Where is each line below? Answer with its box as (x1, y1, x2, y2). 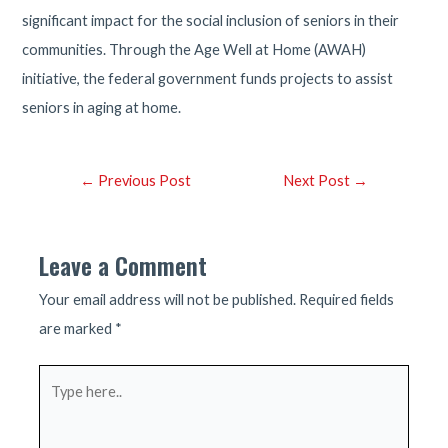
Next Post (282, 172, 353, 190)
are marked (39, 320, 116, 338)
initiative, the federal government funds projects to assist (22, 70, 394, 88)
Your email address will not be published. (39, 291, 297, 309)
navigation (55, 200, 124, 218)
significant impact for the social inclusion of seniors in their (22, 12, 400, 30)
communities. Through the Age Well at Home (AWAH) (22, 41, 367, 59)
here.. (38, 399, 75, 417)
